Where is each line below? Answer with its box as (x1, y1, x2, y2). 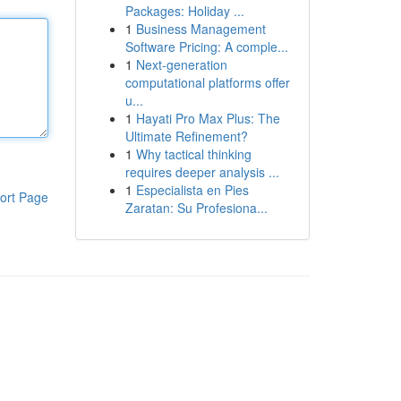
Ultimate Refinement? (124, 127, 248, 145)
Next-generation (135, 55, 227, 73)
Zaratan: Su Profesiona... (124, 199, 268, 217)
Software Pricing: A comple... (124, 38, 288, 55)
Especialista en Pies (135, 181, 249, 199)
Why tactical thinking (135, 145, 252, 163)
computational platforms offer (124, 73, 290, 91)
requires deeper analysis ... (124, 163, 279, 181)
